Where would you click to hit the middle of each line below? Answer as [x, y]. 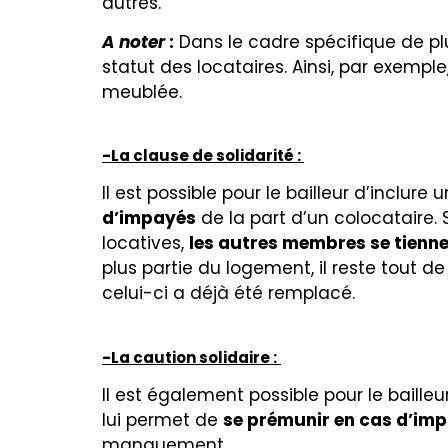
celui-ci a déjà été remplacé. [228, 293]
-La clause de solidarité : [203, 156]
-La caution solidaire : [189, 357]
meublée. [142, 92]
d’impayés [149, 218]
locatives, [145, 243]
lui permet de [162, 419]
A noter [133, 42]
